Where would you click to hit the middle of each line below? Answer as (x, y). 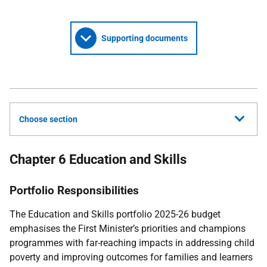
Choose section (48, 119)
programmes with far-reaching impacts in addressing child (132, 243)
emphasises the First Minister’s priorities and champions (128, 229)
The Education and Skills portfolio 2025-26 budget (115, 214)
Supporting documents (144, 38)
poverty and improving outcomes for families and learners (131, 257)
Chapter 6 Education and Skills (98, 159)
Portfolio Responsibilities (74, 190)
